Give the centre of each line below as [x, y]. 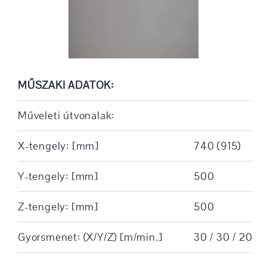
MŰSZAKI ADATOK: [66, 86]
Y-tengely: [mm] [58, 177]
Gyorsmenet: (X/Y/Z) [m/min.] [90, 237]
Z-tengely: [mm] [58, 207]
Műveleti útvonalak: [66, 116]
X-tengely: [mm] [58, 146]
